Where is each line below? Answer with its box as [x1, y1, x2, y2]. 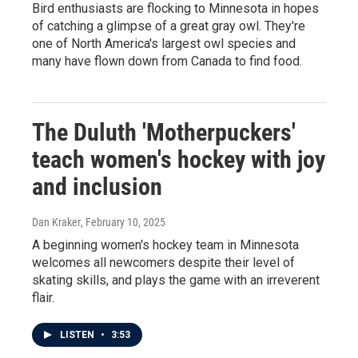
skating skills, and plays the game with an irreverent [32, 272, 320, 288]
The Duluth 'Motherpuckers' [32, 118, 296, 146]
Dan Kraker [32, 216, 81, 229]
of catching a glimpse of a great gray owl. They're [32, 18, 305, 34]
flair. [32, 290, 54, 305]
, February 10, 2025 [81, 216, 165, 229]
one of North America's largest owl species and [32, 36, 296, 51]
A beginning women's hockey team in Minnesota [32, 237, 299, 253]
